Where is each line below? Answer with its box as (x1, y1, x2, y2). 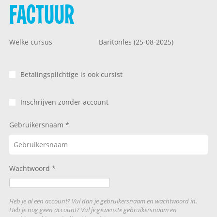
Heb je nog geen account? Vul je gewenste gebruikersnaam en (9, 205, 177, 214)
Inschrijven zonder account (20, 97, 108, 107)
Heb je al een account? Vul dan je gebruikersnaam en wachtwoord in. (9, 197, 197, 205)
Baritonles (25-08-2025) (98, 37, 173, 47)
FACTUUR (9, 2, 74, 28)
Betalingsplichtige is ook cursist (20, 69, 123, 79)
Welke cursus (9, 37, 52, 47)
